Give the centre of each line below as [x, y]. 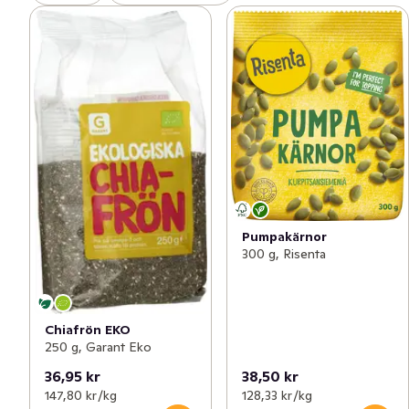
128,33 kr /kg [277, 395]
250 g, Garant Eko [98, 347]
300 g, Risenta [284, 253]
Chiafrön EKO [88, 330]
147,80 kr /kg [81, 395]
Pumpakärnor [284, 236]
